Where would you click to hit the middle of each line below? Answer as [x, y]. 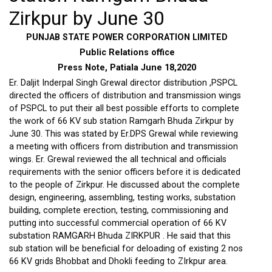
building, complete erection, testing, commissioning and [119, 210]
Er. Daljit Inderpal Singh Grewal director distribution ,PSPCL [123, 83]
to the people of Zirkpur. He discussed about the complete [124, 185]
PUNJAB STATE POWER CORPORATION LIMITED [127, 37]
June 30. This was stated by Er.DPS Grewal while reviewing [124, 134]
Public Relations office [127, 53]
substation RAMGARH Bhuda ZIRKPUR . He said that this [120, 236]
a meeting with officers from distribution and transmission [124, 147]
